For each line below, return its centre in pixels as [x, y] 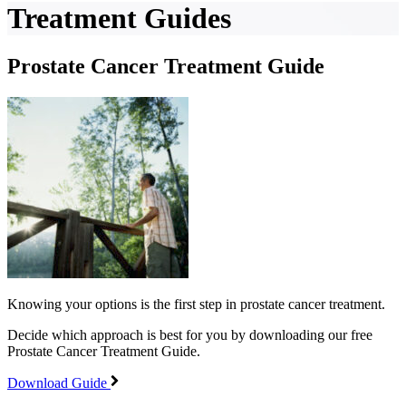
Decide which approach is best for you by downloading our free [190, 335]
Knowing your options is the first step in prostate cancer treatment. [196, 304]
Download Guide [59, 383]
